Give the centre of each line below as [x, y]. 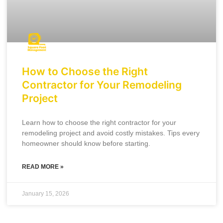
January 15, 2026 [46, 194]
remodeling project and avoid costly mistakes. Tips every [111, 133]
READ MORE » [43, 167]
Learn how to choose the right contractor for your [99, 122]
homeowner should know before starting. [86, 143]
